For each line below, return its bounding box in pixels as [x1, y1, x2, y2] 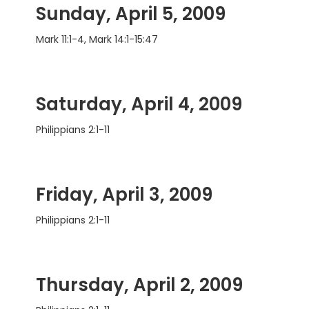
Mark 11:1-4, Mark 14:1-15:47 [36, 32, 158, 47]
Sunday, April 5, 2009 [36, 1, 226, 27]
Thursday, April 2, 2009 [36, 272, 243, 298]
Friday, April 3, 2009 [36, 182, 212, 208]
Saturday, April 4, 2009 [36, 92, 242, 117]
